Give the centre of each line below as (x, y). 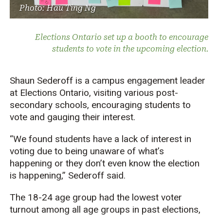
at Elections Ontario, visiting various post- (94, 92)
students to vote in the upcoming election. (130, 49)
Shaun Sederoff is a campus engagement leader (108, 80)
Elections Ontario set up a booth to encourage (122, 37)
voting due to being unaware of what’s (87, 151)
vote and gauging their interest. (73, 117)
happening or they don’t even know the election (105, 163)
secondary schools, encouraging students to (100, 105)
